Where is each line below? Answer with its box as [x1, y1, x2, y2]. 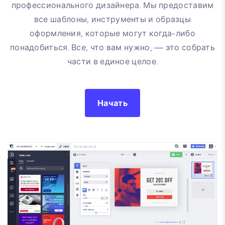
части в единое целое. [67, 57, 158, 67]
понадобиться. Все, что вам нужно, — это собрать [10, 43, 215, 53]
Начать [97, 98, 128, 108]
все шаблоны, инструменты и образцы [34, 15, 191, 25]
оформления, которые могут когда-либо [30, 29, 195, 39]
